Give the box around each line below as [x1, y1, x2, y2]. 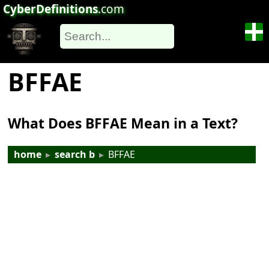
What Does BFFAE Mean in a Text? [8, 113, 238, 133]
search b [55, 148, 95, 162]
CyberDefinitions [3, 1, 98, 17]
